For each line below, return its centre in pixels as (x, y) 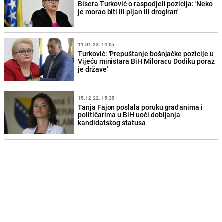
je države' (93, 69)
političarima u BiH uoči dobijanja (129, 115)
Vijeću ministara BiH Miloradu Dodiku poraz (146, 61)
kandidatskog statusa (112, 123)
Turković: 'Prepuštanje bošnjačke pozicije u (146, 54)
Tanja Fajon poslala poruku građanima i (140, 107)
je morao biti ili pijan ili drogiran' (128, 12)
